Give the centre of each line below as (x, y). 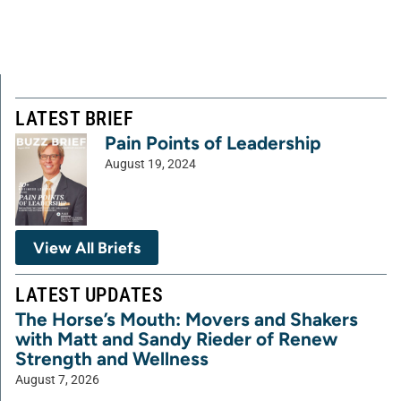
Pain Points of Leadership (213, 143)
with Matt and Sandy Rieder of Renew (176, 339)
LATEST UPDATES (89, 295)
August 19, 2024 (150, 164)
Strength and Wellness (112, 359)
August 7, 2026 (57, 380)
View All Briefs (87, 248)
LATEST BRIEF (74, 118)
